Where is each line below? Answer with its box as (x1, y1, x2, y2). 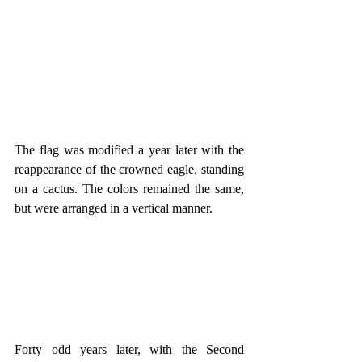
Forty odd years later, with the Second (15, 342, 244, 356)
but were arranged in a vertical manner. (15, 201, 213, 216)
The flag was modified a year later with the (15, 143, 244, 158)
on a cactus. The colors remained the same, (15, 182, 244, 196)
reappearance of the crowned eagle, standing (15, 162, 244, 177)
